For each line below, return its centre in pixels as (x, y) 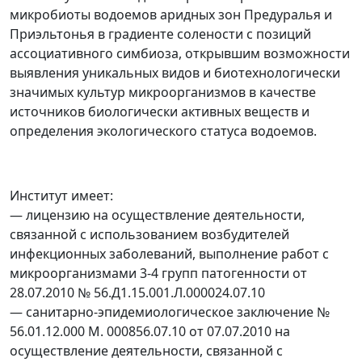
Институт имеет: (61, 196)
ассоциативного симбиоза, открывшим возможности (180, 53)
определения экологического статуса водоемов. (163, 131)
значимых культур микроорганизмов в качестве (163, 92)
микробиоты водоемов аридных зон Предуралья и (171, 15)
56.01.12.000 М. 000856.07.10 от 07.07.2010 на (150, 331)
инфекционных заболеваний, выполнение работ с (169, 254)
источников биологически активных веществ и (160, 112)
